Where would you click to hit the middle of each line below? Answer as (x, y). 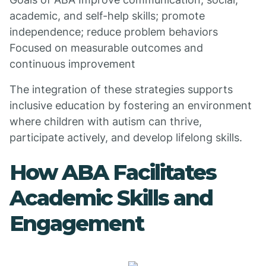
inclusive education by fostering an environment (131, 105)
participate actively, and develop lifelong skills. (126, 137)
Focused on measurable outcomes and (106, 48)
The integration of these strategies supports (121, 89)
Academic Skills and (111, 198)
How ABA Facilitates (113, 172)
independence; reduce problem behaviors (114, 32)
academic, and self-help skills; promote (107, 16)
